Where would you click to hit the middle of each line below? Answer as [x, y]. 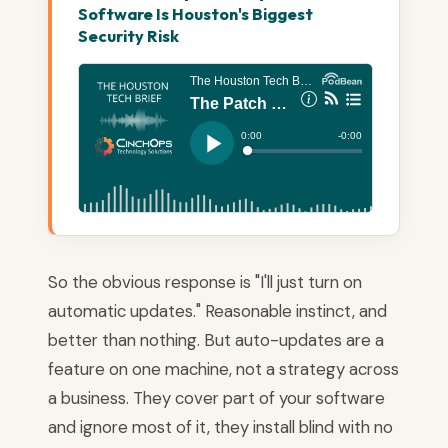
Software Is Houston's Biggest [195, 14]
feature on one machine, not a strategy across [223, 369]
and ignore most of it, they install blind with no [220, 427]
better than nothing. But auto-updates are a [216, 340]
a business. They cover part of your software [216, 398]
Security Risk [128, 36]
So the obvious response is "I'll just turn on [205, 282]
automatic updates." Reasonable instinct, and [217, 311]
